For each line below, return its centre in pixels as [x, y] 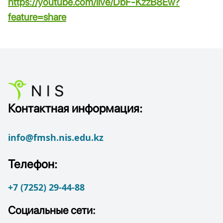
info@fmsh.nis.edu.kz [56, 137]
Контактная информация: [75, 108]
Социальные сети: [52, 210]
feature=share [37, 17]
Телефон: [33, 164]
